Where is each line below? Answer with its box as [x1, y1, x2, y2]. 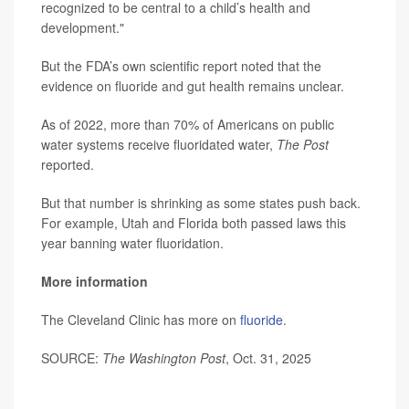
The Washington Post [102, 349, 225, 368]
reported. [41, 155, 94, 174]
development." [41, 18, 124, 37]
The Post [277, 135, 329, 154]
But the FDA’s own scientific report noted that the [41, 57, 321, 76]
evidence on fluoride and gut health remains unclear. [41, 77, 344, 96]
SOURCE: [41, 349, 102, 368]
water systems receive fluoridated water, [41, 135, 277, 154]
